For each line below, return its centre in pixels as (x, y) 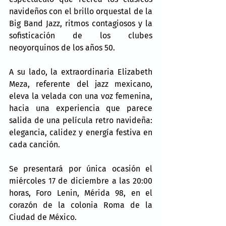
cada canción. (35, 144)
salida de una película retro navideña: (81, 120)
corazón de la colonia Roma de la (81, 205)
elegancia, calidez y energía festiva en (81, 132)
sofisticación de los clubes (81, 35)
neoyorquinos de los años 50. (62, 47)
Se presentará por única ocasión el (81, 168)
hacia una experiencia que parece (81, 108)
